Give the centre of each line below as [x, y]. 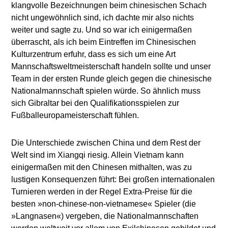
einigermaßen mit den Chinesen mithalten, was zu [102, 167]
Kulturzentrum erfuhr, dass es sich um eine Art [94, 54]
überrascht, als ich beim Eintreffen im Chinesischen [104, 42]
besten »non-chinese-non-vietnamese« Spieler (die [104, 204]
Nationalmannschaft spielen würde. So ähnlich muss [106, 91]
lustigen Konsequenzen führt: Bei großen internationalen [113, 179]
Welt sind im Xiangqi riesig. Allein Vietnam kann [98, 155]
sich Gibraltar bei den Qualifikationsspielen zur [95, 103]
